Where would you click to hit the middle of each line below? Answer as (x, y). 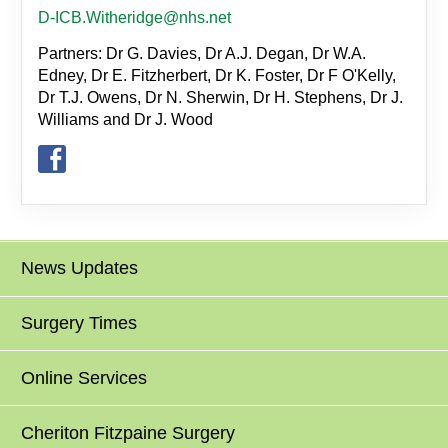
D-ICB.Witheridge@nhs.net (135, 17)
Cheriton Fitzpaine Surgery (128, 432)
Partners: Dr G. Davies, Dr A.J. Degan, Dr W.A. (202, 53)
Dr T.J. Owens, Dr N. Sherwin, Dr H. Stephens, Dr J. (221, 97)
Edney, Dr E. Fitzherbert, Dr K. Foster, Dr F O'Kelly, (219, 75)
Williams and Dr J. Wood (126, 119)
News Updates (80, 268)
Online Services (84, 377)
